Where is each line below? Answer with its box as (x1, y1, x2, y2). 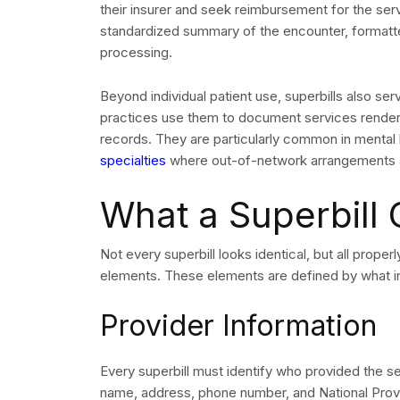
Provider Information (100, 308, 377, 344)
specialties (100, 152, 166, 170)
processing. (100, 44, 172, 62)
